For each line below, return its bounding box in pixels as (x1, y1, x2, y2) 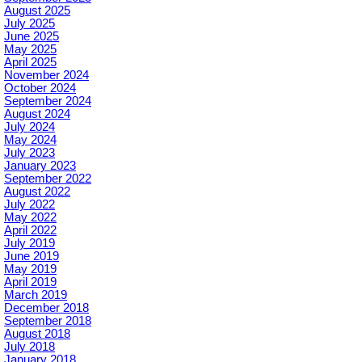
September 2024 (4, 94, 91, 107)
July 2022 (4, 197, 55, 211)
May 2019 (4, 262, 57, 276)
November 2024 (4, 68, 89, 82)
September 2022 (4, 171, 91, 185)
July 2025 (4, 16, 55, 30)
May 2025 (4, 42, 57, 56)
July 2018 (4, 339, 55, 353)
